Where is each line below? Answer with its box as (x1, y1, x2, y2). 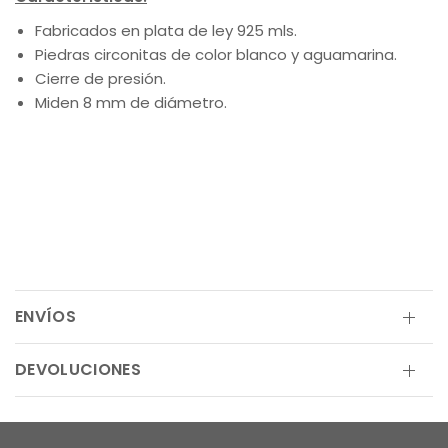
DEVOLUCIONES (15, 358, 141, 381)
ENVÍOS (15, 305, 76, 328)
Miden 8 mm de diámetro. (35, 92, 227, 113)
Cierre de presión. (35, 68, 166, 89)
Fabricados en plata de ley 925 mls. (35, 20, 297, 41)
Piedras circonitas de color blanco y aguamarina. (35, 44, 397, 65)
